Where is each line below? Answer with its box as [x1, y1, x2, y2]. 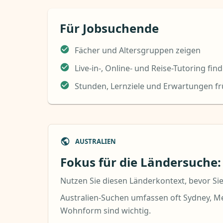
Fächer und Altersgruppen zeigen [75, 45, 201, 56]
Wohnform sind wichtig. [60, 205, 151, 216]
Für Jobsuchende [60, 20, 159, 36]
